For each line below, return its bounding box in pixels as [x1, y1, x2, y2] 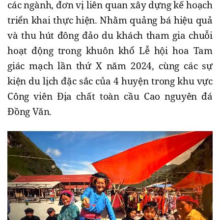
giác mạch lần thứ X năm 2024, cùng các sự [7, 59, 213, 73]
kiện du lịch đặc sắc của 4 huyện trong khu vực [7, 75, 213, 88]
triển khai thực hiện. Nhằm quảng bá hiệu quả [7, 14, 213, 27]
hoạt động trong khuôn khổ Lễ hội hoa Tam [7, 44, 213, 57]
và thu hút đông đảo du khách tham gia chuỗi [7, 29, 213, 42]
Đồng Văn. [7, 105, 52, 118]
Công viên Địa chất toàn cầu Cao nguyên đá [7, 90, 213, 103]
